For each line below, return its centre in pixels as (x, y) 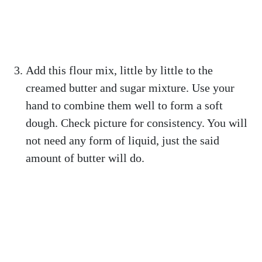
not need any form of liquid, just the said (123, 140)
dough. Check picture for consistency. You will (137, 123)
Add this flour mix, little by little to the (119, 70)
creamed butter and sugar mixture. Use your (130, 88)
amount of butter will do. (85, 158)
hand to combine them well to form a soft (124, 105)
